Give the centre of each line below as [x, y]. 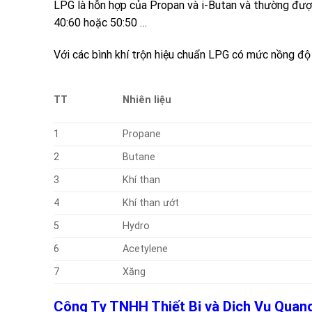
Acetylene [146, 249]
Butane [139, 157]
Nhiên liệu [147, 100]
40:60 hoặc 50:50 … [100, 23]
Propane [142, 134]
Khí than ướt [151, 203]
